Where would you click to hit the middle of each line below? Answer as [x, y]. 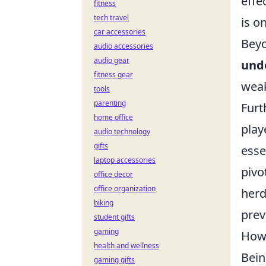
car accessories [120, 32]
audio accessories [123, 46]
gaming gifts [114, 260]
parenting [110, 103]
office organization [125, 189]
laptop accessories [125, 160]
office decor [113, 174]
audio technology [122, 132]
